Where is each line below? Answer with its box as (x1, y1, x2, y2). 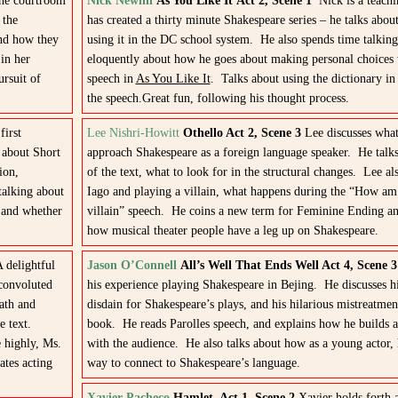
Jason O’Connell (86, 259, 177, 272)
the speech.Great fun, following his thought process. (86, 92, 349, 105)
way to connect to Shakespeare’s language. (86, 356, 300, 370)
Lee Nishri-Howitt (86, 126, 179, 139)
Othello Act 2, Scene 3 (182, 126, 305, 139)
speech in (86, 72, 136, 85)
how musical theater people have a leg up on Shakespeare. (86, 224, 378, 237)
